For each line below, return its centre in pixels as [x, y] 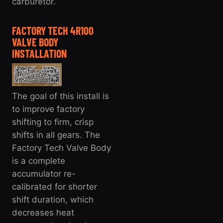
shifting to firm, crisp [53, 122]
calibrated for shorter [55, 187]
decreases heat [43, 213]
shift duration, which [53, 200]
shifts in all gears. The [56, 135]
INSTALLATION [39, 53]
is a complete [39, 161]
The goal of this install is [60, 96]
